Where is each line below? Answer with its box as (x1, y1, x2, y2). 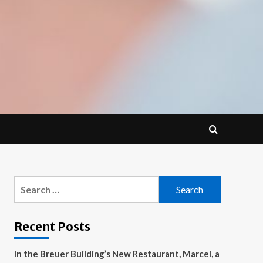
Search (13, 177, 43, 188)
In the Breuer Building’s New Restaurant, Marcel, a (14, 248, 220, 259)
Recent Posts (14, 219, 90, 234)
